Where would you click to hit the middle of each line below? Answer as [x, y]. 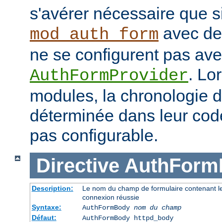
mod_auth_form [94, 34]
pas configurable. [94, 135]
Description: [52, 189]
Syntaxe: [46, 207]
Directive [78, 165]
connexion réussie [111, 197]
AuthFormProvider [109, 76]
